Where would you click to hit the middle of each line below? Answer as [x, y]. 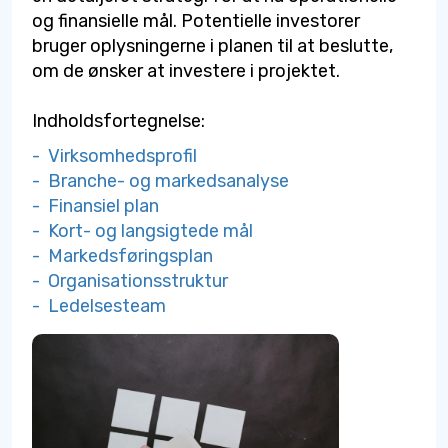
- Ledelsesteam [99, 306]
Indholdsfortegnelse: [118, 121]
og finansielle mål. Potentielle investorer [196, 21]
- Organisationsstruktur [130, 281]
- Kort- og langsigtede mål [142, 231]
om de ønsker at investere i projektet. [186, 71]
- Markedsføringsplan [122, 256]
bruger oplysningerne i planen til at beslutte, [212, 46]
